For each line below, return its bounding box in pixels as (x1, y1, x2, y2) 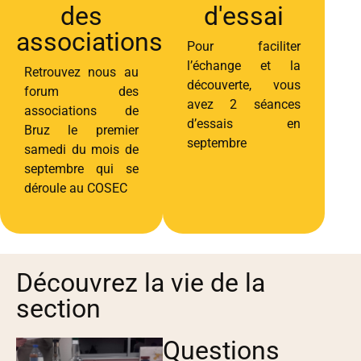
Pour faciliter (186, 38, 301, 54)
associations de (24, 102, 139, 118)
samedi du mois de (24, 141, 139, 157)
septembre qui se (24, 160, 139, 176)
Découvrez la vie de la (16, 268, 265, 299)
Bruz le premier (24, 122, 139, 138)
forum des (24, 83, 139, 99)
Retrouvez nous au (24, 64, 139, 80)
